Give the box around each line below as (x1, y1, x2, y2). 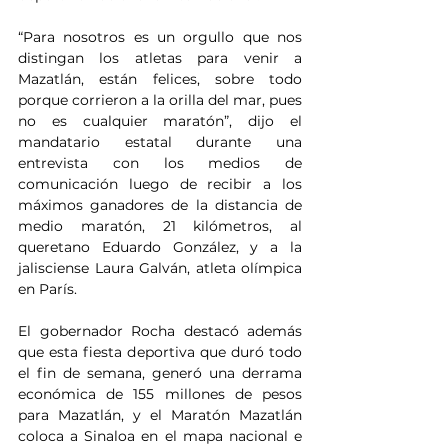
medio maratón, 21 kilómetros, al (18, 217, 302, 236)
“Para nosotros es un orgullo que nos (18, 28, 302, 47)
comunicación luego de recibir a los (18, 175, 302, 194)
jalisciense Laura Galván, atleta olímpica (18, 259, 302, 278)
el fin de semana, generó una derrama (18, 364, 302, 383)
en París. (18, 280, 77, 299)
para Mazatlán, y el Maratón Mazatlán (18, 406, 302, 425)
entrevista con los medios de (18, 154, 302, 173)
